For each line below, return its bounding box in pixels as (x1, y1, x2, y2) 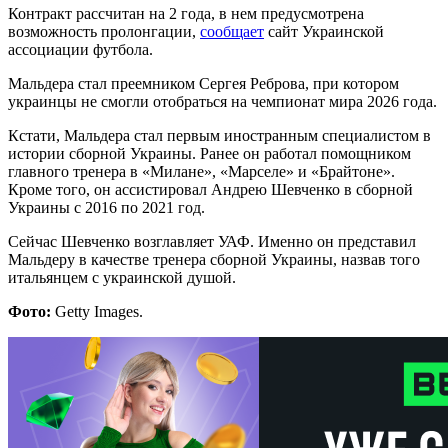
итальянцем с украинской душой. (8, 268, 236, 286)
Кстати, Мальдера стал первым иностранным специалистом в (8, 126, 431, 144)
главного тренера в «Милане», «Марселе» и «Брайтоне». (8, 162, 395, 180)
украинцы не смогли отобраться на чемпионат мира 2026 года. (8, 92, 437, 110)
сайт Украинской (264, 22, 384, 40)
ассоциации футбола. (8, 40, 153, 58)
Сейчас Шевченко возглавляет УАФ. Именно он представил (8, 232, 416, 250)
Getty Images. (51, 302, 143, 320)
